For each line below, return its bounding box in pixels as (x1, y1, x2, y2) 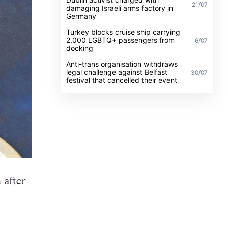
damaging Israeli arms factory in (66, 3, 174, 12)
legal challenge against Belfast (66, 67, 168, 76)
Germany (66, 11, 97, 20)
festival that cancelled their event (66, 75, 178, 84)
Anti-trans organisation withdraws (66, 59, 178, 68)
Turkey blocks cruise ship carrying (66, 27, 181, 36)
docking (66, 43, 94, 52)
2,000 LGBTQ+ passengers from (66, 35, 175, 44)
